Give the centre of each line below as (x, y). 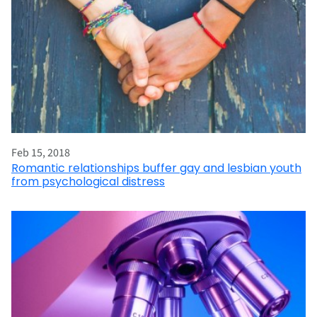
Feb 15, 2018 (41, 152)
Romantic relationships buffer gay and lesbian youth (156, 168)
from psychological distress (88, 181)
